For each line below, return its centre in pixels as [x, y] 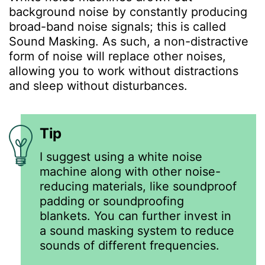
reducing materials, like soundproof [138, 186]
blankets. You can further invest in [135, 216]
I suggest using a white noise [121, 156]
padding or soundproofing [112, 201]
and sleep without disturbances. [100, 85]
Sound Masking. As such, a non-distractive [129, 41]
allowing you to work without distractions [124, 71]
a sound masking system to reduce [137, 230]
